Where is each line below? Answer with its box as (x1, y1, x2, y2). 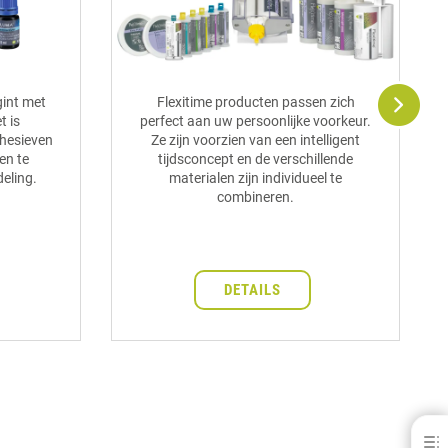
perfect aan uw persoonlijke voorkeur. (140, 113, 371, 130)
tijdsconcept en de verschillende (158, 151, 353, 168)
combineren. (217, 189, 294, 206)
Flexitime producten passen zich (156, 94, 355, 111)
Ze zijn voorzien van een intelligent (151, 132, 360, 149)
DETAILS (224, 281, 281, 300)
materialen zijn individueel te (169, 170, 342, 187)
